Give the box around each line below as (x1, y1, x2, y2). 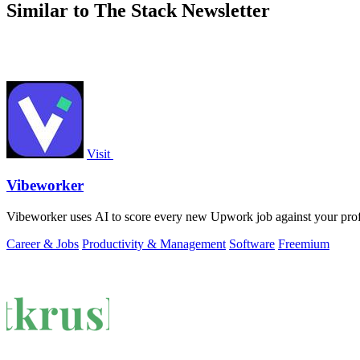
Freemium (278, 236, 329, 251)
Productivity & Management (82, 236, 226, 251)
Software (229, 236, 275, 251)
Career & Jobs (6, 236, 79, 251)
